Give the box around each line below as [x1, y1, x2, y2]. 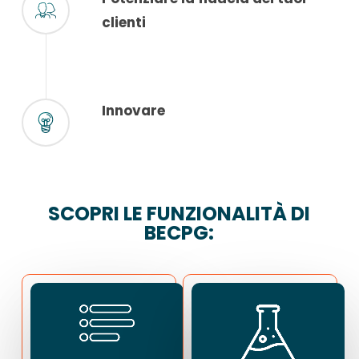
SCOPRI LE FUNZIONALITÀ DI [48, 200, 311, 228]
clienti [101, 12, 146, 32]
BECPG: [144, 220, 215, 247]
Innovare [101, 100, 165, 120]
